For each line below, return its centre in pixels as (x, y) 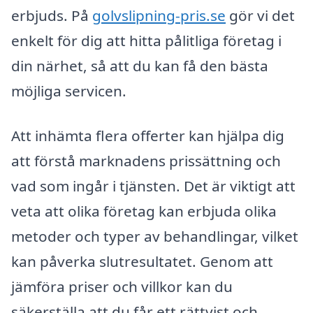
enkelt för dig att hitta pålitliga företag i (146, 40)
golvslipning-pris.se (159, 15)
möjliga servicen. (69, 90)
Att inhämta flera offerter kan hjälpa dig (148, 135)
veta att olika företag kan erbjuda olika (144, 211)
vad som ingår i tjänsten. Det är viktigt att (153, 185)
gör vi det (260, 15)
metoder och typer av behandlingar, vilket (155, 236)
